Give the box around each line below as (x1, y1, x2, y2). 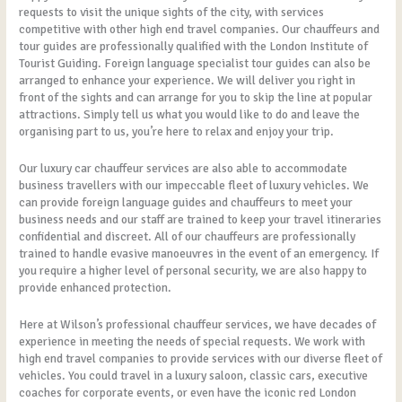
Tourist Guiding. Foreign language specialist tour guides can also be (19, 55, 371, 71)
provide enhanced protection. (19, 279, 172, 295)
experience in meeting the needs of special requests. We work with (19, 333, 366, 349)
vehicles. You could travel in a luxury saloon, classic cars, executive (19, 367, 369, 383)
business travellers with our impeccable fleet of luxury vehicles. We (19, 177, 370, 193)
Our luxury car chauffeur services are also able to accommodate (19, 160, 348, 176)
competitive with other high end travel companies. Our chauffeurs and (19, 21, 380, 37)
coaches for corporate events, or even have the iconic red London (19, 384, 357, 400)
